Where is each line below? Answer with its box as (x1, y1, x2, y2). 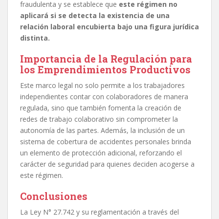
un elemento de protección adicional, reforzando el (20, 148, 182, 157)
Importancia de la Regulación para (20, 52, 192, 65)
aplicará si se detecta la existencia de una (20, 10, 170, 20)
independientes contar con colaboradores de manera (20, 91, 188, 101)
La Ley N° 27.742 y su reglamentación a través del (20, 207, 179, 217)
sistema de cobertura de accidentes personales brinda (20, 136, 191, 146)
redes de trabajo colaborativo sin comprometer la (20, 114, 178, 124)
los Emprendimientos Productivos (20, 63, 191, 76)
